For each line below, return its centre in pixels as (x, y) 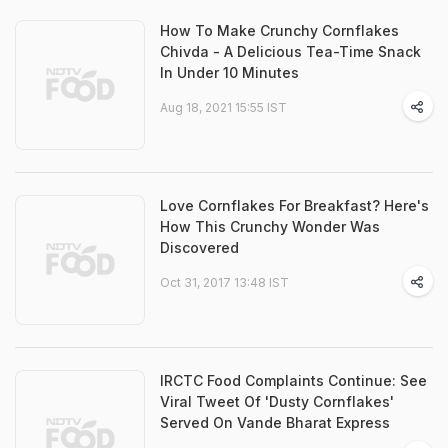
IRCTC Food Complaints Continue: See (293, 380)
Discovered (199, 247)
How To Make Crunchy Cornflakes (279, 30)
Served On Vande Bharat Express (275, 422)
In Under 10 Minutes (229, 72)
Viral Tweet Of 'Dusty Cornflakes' (277, 401)
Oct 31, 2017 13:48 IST (224, 282)
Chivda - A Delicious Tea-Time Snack (290, 51)
